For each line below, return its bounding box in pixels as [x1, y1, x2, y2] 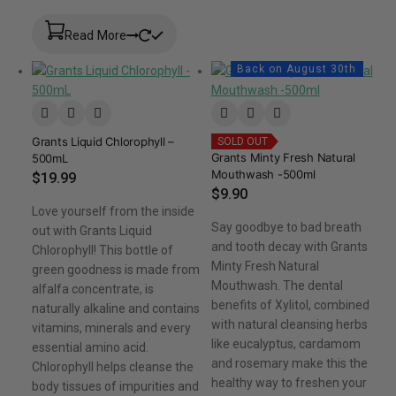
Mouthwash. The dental [210, 278, 343, 293]
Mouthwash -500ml [210, 167, 316, 182]
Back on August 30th [236, 63, 356, 76]
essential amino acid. [32, 340, 148, 355]
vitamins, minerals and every [32, 321, 191, 336]
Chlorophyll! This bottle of [32, 243, 173, 258]
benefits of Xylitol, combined [210, 298, 369, 313]
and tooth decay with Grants [210, 240, 368, 255]
